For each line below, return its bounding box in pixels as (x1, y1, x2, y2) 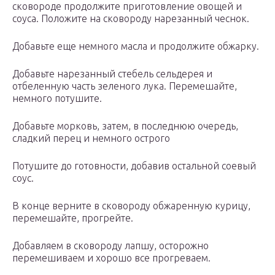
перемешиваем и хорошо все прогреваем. (12, 252, 211, 264)
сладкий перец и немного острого (12, 133, 170, 144)
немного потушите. (12, 93, 102, 104)
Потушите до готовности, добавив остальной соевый (12, 160, 256, 172)
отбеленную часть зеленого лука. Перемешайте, (12, 80, 237, 92)
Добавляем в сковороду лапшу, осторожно (12, 240, 209, 252)
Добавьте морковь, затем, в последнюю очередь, (12, 120, 238, 132)
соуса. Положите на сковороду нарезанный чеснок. (12, 13, 249, 25)
